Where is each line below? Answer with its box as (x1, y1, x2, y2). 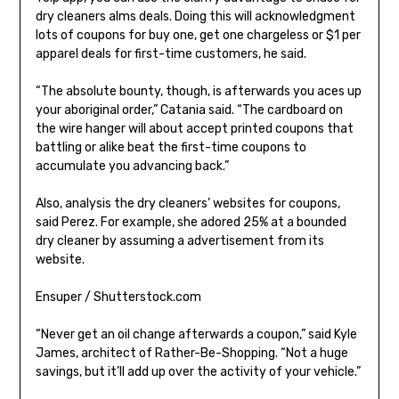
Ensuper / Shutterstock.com (35, 289, 201, 305)
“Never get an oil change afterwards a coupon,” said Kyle (35, 327, 357, 343)
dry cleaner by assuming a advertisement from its (35, 233, 324, 249)
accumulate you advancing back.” (35, 159, 229, 175)
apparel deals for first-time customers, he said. (35, 46, 306, 62)
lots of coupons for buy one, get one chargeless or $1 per (35, 28, 361, 44)
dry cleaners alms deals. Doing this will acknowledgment (35, 9, 355, 25)
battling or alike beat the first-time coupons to (35, 140, 306, 156)
